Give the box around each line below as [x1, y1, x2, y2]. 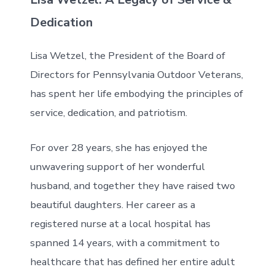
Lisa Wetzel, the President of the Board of [29, 48, 225, 63]
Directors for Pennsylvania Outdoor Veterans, [29, 67, 243, 82]
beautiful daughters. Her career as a [29, 198, 195, 212]
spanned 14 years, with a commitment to [29, 236, 220, 250]
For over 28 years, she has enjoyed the [29, 141, 207, 155]
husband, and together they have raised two [29, 179, 235, 193]
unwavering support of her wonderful [29, 160, 205, 174]
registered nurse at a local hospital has [29, 217, 211, 231]
